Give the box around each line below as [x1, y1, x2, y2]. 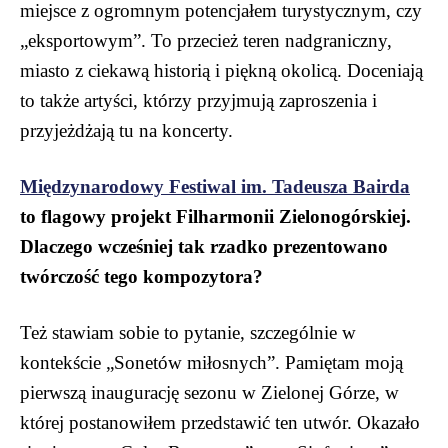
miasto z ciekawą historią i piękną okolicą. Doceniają [20, 59, 423, 81]
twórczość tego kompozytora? [20, 265, 263, 287]
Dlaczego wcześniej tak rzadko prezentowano [20, 235, 388, 257]
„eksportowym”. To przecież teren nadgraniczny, [20, 29, 392, 51]
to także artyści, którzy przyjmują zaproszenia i [20, 89, 377, 111]
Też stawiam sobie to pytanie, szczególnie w [20, 321, 356, 343]
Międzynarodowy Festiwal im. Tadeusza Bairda [20, 175, 410, 197]
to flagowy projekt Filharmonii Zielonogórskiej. [20, 205, 411, 227]
